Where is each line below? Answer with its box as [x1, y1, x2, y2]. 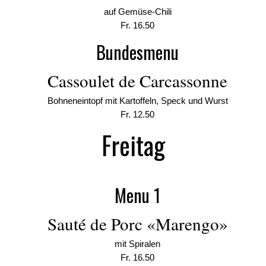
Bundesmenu [96, 39, 179, 65]
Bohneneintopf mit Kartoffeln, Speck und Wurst [47, 96, 228, 106]
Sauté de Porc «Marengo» [47, 212, 228, 235]
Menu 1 [115, 182, 160, 208]
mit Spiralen [115, 239, 160, 249]
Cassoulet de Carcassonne [47, 69, 227, 92]
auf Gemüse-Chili [103, 7, 172, 17]
